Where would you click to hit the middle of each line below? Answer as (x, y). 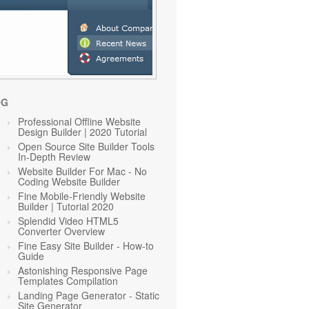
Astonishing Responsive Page (83, 270)
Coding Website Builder (69, 181)
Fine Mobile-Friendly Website (82, 196)
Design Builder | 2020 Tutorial (82, 132)
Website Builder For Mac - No (82, 171)
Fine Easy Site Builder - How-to (86, 246)
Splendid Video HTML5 (68, 221)
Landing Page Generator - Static (89, 295)
